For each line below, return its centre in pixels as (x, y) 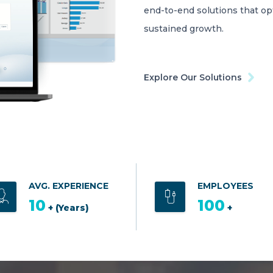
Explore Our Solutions (193, 77)
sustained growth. (184, 29)
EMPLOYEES (225, 186)
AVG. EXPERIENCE (69, 186)
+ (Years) (69, 208)
